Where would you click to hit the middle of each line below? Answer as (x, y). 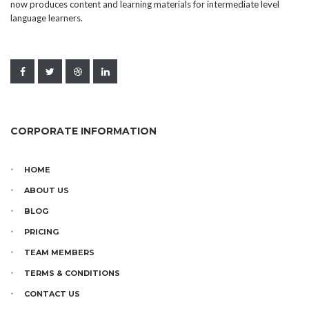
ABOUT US (47, 191)
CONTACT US (52, 294)
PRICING (41, 232)
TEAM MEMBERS (59, 253)
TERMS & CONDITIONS (72, 273)
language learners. (47, 18)
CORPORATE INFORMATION (83, 131)
